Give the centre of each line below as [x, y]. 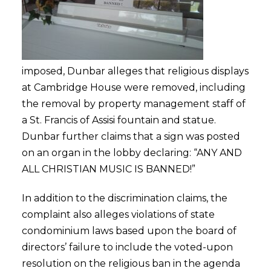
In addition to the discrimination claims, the [124, 198]
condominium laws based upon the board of [129, 231]
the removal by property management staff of [133, 104]
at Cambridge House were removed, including [133, 88]
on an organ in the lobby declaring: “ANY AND [132, 153]
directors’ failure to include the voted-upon [127, 247]
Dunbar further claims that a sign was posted [131, 137]
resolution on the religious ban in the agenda [131, 264]
